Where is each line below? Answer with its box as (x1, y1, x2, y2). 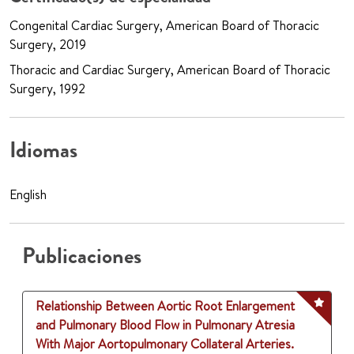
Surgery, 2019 (9, 36, 86, 54)
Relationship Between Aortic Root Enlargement (36, 297, 295, 315)
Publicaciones (22, 242, 141, 271)
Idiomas (9, 136, 77, 165)
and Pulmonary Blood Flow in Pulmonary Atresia (36, 316, 295, 334)
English (9, 186, 47, 204)
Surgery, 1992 (9, 80, 85, 98)
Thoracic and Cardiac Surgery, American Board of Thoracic (9, 61, 330, 79)
